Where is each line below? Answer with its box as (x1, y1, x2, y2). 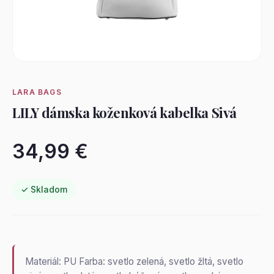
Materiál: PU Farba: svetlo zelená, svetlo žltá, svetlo (25, 256, 243, 267)
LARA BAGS (12, 87, 62, 97)
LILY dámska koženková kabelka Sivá (12, 103, 237, 122)
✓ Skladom (21, 184, 67, 194)
